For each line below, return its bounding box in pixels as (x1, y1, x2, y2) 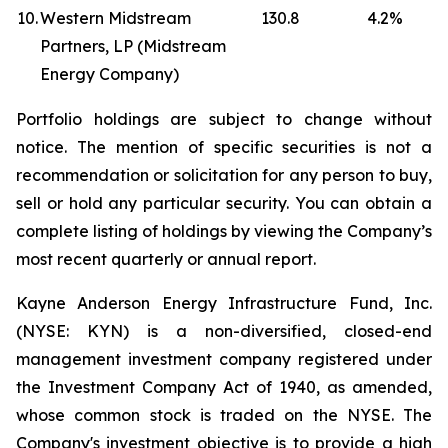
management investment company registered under (16, 349, 432, 369)
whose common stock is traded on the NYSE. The (16, 405, 432, 425)
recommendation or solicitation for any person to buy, (16, 165, 432, 185)
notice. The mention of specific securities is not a (16, 137, 432, 157)
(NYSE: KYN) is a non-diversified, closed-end (16, 321, 432, 341)
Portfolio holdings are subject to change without (16, 109, 432, 129)
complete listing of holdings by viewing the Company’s (16, 221, 432, 241)
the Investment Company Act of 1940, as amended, (16, 377, 432, 397)
